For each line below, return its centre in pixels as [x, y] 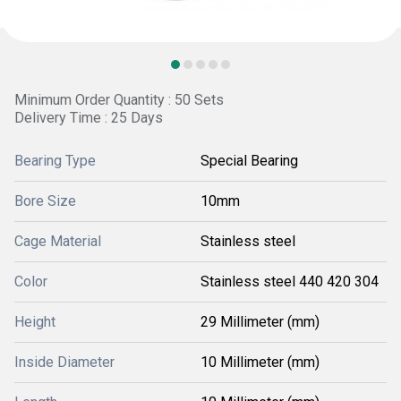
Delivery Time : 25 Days [89, 118]
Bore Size [45, 201]
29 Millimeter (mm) [260, 322]
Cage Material [58, 241]
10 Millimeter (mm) [260, 362]
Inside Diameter [64, 362]
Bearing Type [55, 161]
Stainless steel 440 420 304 [290, 282]
